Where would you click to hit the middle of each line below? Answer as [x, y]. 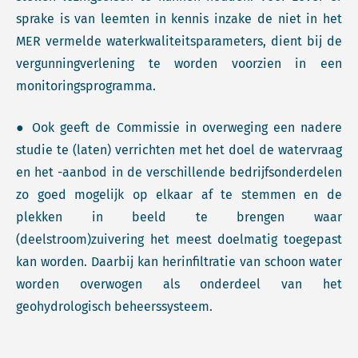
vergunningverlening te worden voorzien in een [179, 64]
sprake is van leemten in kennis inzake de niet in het [179, 19]
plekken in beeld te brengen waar [179, 217]
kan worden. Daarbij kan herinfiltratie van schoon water [179, 262]
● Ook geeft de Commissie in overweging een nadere [179, 127]
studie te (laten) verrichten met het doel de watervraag [179, 150]
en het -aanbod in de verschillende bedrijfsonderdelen [179, 172]
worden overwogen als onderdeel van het [179, 284]
